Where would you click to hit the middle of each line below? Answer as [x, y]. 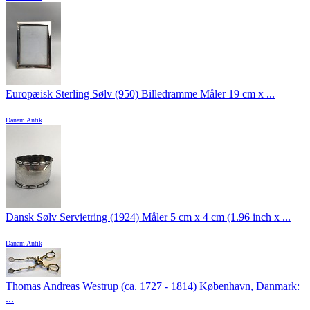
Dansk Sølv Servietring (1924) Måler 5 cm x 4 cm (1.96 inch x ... [148, 217]
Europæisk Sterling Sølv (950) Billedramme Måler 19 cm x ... [140, 94]
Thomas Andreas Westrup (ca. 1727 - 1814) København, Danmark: [153, 286]
